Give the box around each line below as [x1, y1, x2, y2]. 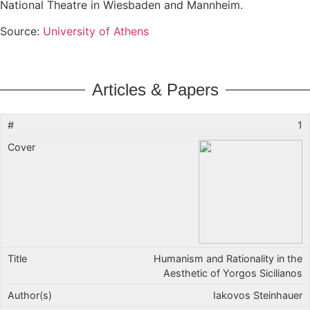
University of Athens [43, 24, 149, 39]
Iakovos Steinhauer [213, 289, 302, 301]
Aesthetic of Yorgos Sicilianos [163, 266, 302, 279]
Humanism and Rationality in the [154, 252, 302, 264]
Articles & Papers [91, 80, 219, 99]
